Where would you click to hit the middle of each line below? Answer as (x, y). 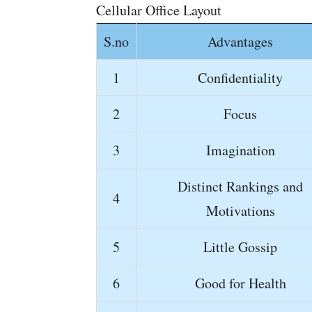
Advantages (240, 41)
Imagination (240, 150)
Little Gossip (240, 247)
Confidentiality (240, 78)
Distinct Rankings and (240, 186)
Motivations (240, 211)
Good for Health (240, 283)
